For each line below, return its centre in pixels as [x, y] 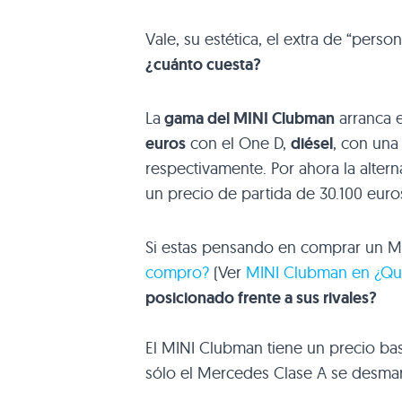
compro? [177, 273]
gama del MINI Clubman [248, 119]
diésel [312, 144]
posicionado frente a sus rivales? [261, 298]
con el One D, [238, 144]
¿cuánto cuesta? [203, 65]
